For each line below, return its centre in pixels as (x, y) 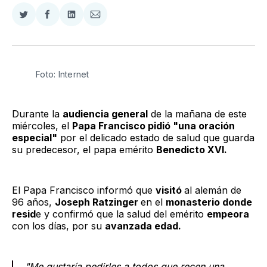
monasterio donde (209, 202)
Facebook (69, 43)
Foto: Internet (63, 74)
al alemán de (213, 190)
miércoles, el (42, 125)
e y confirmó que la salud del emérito (121, 214)
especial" (35, 137)
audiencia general (105, 114)
